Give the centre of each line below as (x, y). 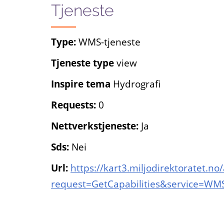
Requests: (75, 104)
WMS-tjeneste (109, 41)
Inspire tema (82, 83)
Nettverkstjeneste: (96, 125)
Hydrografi (137, 83)
